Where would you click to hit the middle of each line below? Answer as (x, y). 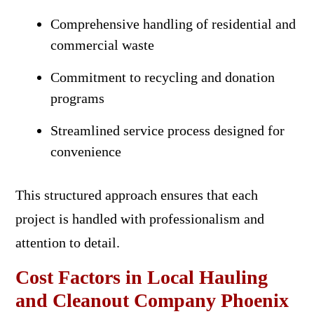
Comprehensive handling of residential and (173, 23)
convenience (86, 151)
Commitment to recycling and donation (162, 77)
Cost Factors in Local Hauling (141, 277)
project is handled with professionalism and (139, 218)
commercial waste (102, 45)
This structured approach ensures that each (136, 194)
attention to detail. (67, 242)
